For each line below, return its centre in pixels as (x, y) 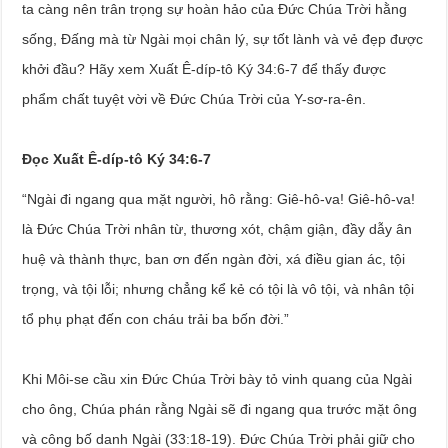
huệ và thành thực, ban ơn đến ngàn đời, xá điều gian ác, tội (214, 258)
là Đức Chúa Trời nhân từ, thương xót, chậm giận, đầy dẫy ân (217, 228)
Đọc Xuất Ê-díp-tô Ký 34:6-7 (117, 158)
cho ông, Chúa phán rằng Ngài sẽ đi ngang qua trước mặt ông (220, 408)
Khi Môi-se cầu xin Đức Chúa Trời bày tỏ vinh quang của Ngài (217, 378)
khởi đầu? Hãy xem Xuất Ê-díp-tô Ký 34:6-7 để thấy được (204, 68)
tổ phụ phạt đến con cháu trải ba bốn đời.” (156, 318)
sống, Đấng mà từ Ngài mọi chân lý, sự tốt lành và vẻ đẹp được (223, 38)
